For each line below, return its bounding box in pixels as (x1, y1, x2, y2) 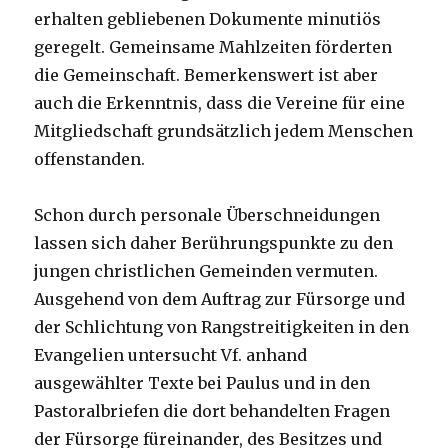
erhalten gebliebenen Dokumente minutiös (34, 9, 382, 30)
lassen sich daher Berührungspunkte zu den (34, 233, 394, 254)
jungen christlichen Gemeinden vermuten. (34, 261, 379, 282)
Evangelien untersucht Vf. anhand (34, 345, 308, 366)
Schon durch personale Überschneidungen (34, 205, 381, 226)
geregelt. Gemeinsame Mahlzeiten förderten (34, 37, 393, 58)
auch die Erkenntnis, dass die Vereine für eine (34, 93, 406, 114)
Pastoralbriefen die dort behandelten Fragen (34, 401, 391, 422)
